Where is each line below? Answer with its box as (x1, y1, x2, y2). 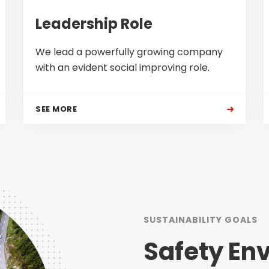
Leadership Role (35, 14, 153, 34)
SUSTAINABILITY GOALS (144, 213, 258, 226)
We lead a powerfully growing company (35, 45, 223, 59)
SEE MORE (35, 103, 77, 115)
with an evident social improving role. (35, 61, 210, 74)
